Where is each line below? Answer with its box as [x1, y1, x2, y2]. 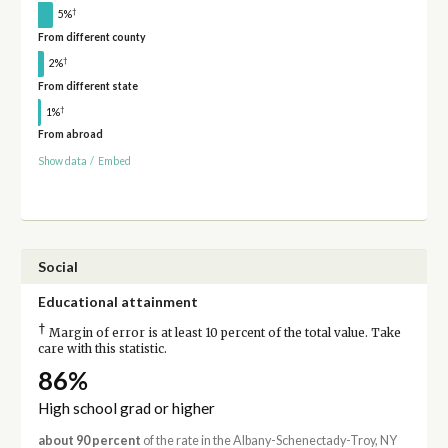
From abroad [37, 128, 103, 141]
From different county [37, 30, 146, 43]
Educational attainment [37, 292, 198, 310]
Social [37, 258, 78, 276]
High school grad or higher [37, 398, 215, 417]
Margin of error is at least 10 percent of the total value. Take [45, 325, 401, 340]
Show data [37, 155, 87, 168]
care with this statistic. [37, 341, 167, 356]
